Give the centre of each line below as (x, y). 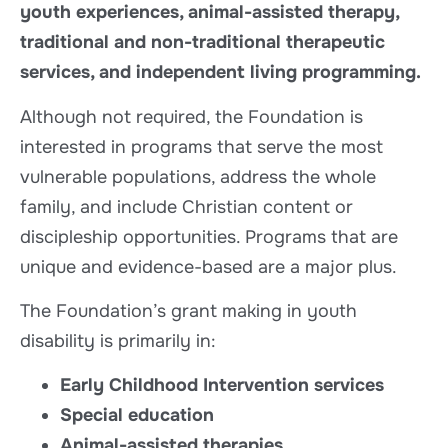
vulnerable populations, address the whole (198, 176)
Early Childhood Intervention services (222, 385)
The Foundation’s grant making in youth (188, 311)
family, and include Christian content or (186, 206)
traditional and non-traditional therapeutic (202, 42)
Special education (137, 415)
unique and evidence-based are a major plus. (208, 266)
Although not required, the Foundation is (191, 116)
